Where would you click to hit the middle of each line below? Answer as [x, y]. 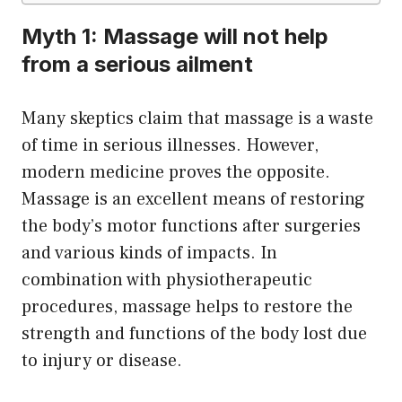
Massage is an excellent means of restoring [193, 200]
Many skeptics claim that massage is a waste [197, 119]
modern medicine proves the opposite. [176, 173]
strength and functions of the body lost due [194, 334]
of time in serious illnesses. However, [170, 146]
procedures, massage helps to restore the [187, 307]
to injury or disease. [102, 361]
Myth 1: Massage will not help [175, 37]
